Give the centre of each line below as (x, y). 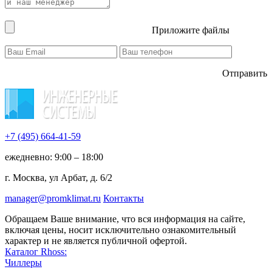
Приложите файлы (191, 30)
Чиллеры (23, 263)
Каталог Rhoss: (36, 252)
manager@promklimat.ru (53, 199)
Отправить (245, 73)
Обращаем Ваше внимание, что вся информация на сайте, (125, 219)
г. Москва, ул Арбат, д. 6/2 (59, 178)
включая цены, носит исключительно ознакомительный (121, 230)
